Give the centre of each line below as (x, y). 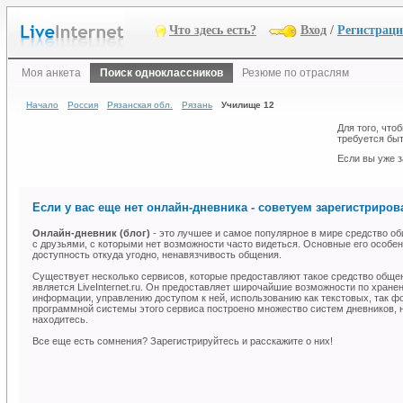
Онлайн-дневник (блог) (91, 233)
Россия (83, 105)
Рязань (197, 105)
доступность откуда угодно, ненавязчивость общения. (157, 255)
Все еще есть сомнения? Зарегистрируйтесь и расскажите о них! (183, 341)
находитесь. (60, 320)
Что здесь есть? (213, 30)
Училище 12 (248, 105)
